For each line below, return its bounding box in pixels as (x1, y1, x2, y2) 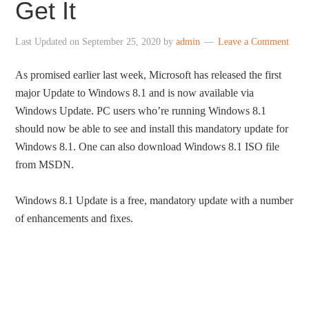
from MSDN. (15, 159, 74, 170)
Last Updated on (15, 37, 83, 47)
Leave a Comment (218, 37, 290, 47)
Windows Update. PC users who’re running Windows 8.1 (15, 105, 267, 117)
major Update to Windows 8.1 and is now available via (15, 87, 255, 99)
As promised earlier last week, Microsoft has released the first (15, 69, 282, 81)
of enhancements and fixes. (15, 212, 134, 224)
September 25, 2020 (82, 37, 161, 47)
